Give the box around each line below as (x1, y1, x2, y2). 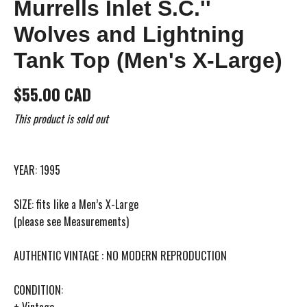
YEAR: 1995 (14, 161, 60, 178)
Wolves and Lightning (14, 21, 245, 47)
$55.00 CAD (14, 81, 91, 106)
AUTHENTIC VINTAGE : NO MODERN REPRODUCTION (14, 247, 227, 264)
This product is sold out (14, 110, 108, 127)
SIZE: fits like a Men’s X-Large (14, 195, 138, 212)
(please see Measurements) (14, 212, 129, 230)
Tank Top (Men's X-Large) (14, 47, 282, 73)
